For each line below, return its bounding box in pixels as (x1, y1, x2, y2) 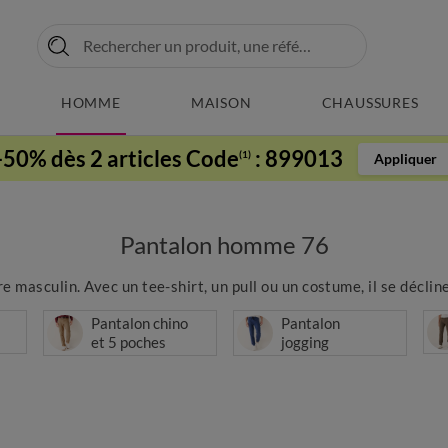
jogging (281, 333, 329, 351)
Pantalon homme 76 (119, 230, 329, 259)
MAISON (190, 94, 252, 111)
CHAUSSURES (321, 94, 419, 111)
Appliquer (374, 149, 437, 167)
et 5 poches (91, 333, 166, 351)
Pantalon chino (91, 314, 188, 332)
